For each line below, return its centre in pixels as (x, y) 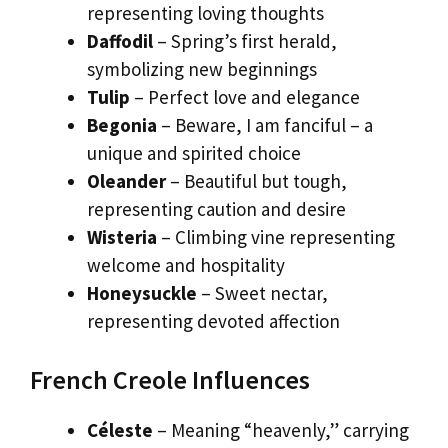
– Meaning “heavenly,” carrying (281, 430)
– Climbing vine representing (276, 236)
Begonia (122, 124)
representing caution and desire (216, 208)
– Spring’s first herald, (245, 40)
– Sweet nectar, (262, 292)
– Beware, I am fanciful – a (265, 124)
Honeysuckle (142, 292)
